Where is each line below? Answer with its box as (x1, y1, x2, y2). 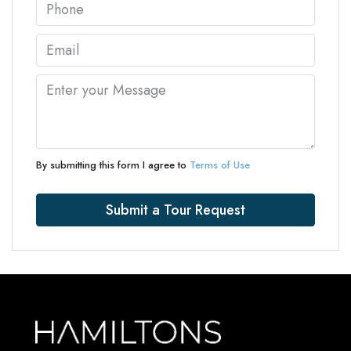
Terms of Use (190, 157, 250, 173)
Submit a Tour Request (106, 200, 245, 221)
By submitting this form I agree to (36, 157, 190, 173)
